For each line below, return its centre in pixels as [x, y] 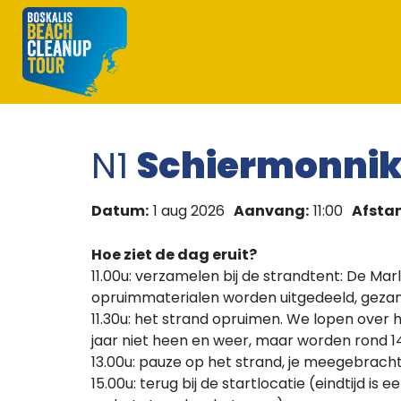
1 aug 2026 [189, 211]
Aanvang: [271, 211]
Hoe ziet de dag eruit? [174, 255]
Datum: [120, 211]
